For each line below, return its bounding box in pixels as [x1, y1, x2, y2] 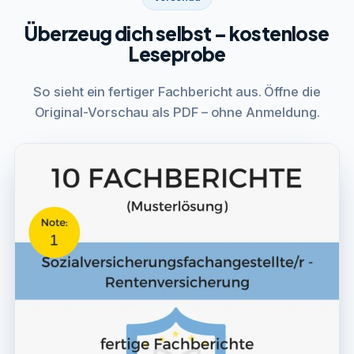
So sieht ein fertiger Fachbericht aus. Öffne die [33, 83, 321, 100]
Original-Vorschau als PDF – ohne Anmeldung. [34, 104, 320, 120]
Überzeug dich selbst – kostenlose [24, 21, 330, 45]
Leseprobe [128, 41, 226, 66]
